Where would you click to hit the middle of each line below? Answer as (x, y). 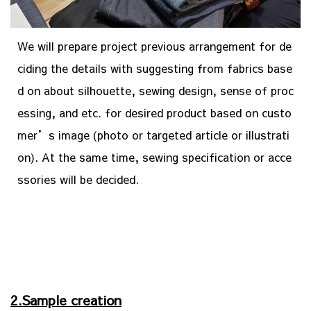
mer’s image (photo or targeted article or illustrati (153, 135)
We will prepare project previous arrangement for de (154, 46)
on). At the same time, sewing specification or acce (154, 157)
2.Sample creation (66, 300)
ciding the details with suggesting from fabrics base (155, 68)
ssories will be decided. (78, 179)
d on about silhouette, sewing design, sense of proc (155, 91)
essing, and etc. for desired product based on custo (154, 113)
